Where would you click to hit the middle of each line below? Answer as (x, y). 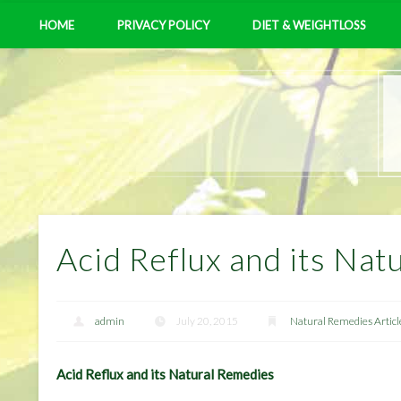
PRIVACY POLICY (163, 25)
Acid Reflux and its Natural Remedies (166, 375)
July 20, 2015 (207, 321)
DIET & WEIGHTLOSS (309, 25)
